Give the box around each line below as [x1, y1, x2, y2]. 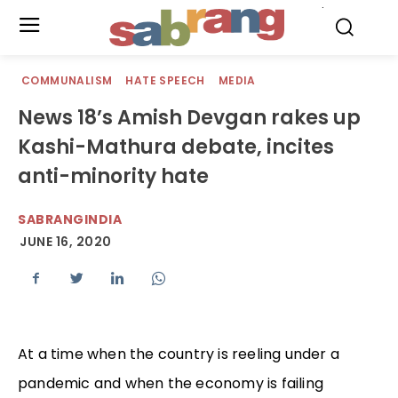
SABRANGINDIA [18, 211, 122, 228]
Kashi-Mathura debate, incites [18, 133, 334, 161]
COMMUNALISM [21, 73, 113, 88]
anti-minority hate [18, 163, 209, 190]
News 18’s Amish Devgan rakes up [18, 104, 361, 131]
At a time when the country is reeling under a [18, 344, 340, 365]
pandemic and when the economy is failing [18, 373, 324, 394]
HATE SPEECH [125, 73, 205, 88]
